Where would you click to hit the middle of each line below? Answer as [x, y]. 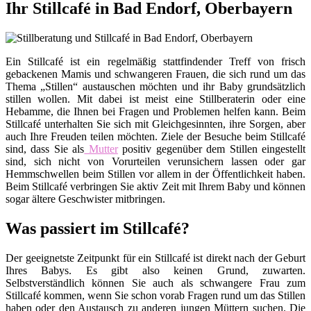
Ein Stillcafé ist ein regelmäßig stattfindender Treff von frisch [155, 62]
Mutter [101, 149]
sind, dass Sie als [45, 149]
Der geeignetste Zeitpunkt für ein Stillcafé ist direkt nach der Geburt [155, 258]
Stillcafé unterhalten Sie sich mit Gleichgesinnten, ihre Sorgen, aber [155, 124]
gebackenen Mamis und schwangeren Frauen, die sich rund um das [155, 74]
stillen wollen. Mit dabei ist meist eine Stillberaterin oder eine [155, 99]
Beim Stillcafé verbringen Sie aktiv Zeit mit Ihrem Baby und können [155, 187]
